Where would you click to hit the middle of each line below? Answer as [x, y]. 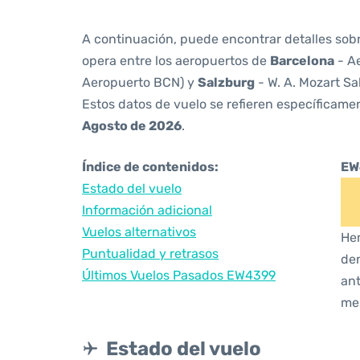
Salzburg [226, 82]
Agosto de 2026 [132, 126]
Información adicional [147, 210]
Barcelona [302, 61]
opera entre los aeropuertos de [176, 61]
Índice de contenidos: [150, 167]
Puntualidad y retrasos [150, 254]
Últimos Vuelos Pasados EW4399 [179, 275]
